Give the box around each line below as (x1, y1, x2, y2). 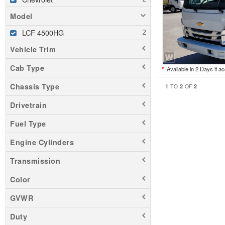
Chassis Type (10, 81, 59, 92)
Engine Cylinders (10, 137, 74, 148)
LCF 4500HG (22, 27, 64, 38)
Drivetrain (10, 100, 47, 110)
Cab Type (10, 63, 44, 73)
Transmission (10, 156, 60, 166)
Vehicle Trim (10, 44, 56, 55)
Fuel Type (10, 119, 46, 129)
